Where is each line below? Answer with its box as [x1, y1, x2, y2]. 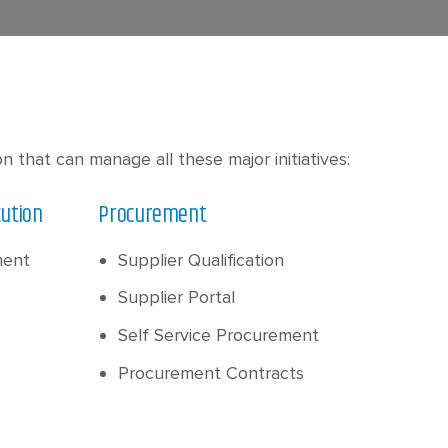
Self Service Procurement [118, 323, 320, 346]
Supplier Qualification [118, 248, 285, 271]
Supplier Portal [118, 286, 236, 309]
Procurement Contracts [118, 361, 305, 384]
